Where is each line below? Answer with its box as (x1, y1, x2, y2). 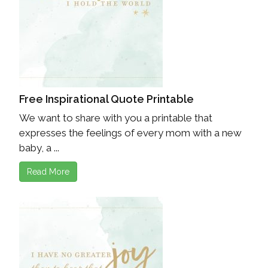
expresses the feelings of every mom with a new (19, 127, 242, 139)
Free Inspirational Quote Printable (19, 93, 194, 106)
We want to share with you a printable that (19, 112, 212, 124)
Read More (27, 167, 69, 177)
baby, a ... (19, 142, 59, 154)
